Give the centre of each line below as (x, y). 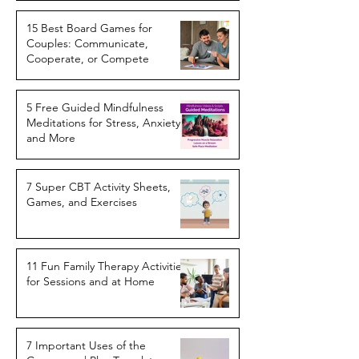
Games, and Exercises (82, 202)
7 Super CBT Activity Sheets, (99, 187)
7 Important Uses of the (86, 345)
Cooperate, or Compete (88, 58)
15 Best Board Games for (89, 28)
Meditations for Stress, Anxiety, (105, 123)
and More (51, 138)
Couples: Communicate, (87, 43)
